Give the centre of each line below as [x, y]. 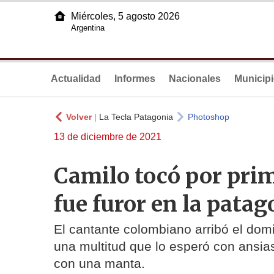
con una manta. [99, 264]
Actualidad [76, 79]
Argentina [88, 28]
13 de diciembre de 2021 [108, 137]
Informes [135, 79]
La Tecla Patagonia [136, 117]
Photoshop [209, 117]
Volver [79, 117]
